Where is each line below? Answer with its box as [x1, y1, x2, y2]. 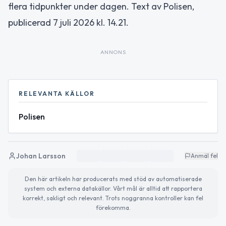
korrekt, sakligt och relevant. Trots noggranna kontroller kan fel [23, 194, 203, 202]
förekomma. [95, 204, 131, 212]
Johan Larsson [16, 151, 66, 161]
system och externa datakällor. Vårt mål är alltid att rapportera [24, 185, 202, 193]
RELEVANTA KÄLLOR [19, 90, 95, 98]
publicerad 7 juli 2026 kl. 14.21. [8, 17, 129, 29]
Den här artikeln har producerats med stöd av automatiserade [24, 175, 202, 183]
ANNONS [100, 48, 126, 56]
